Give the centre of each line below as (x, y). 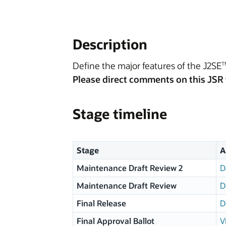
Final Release (101, 203)
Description (110, 44)
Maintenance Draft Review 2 (129, 168)
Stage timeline (120, 114)
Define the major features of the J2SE (147, 65)
